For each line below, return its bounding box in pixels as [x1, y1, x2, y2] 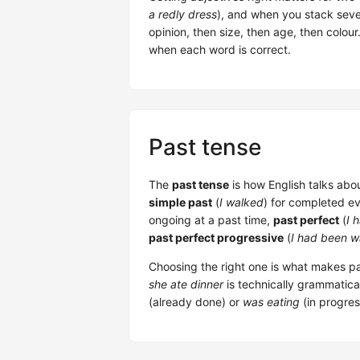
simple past [149, 195, 212, 210]
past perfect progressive [149, 231, 284, 245]
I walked [219, 195, 264, 210]
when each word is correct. [149, 43, 291, 57]
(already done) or [149, 295, 243, 309]
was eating [243, 295, 300, 309]
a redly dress [149, 7, 217, 22]
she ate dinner [149, 277, 223, 292]
